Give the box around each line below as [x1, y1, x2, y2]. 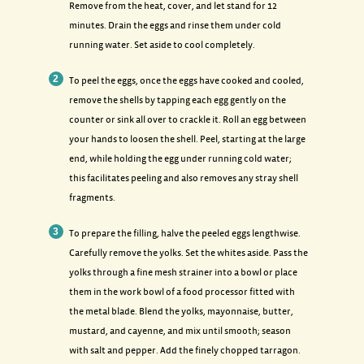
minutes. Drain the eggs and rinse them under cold [68, 20, 281, 31]
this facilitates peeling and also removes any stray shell [68, 173, 298, 184]
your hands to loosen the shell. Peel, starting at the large [68, 134, 305, 145]
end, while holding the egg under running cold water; [68, 154, 292, 164]
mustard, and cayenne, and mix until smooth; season [68, 326, 291, 336]
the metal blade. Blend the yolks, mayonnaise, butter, [68, 306, 293, 317]
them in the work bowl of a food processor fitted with [68, 287, 295, 297]
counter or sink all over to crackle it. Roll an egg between [68, 115, 306, 125]
